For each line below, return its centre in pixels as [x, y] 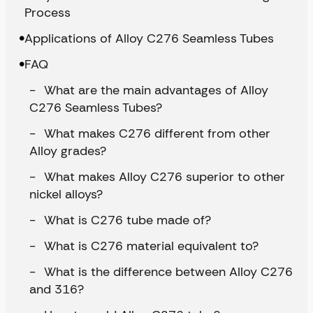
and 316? [57, 290]
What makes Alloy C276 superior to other [163, 177]
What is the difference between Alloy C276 [167, 272]
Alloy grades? [68, 151]
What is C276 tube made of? [126, 220]
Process [48, 13]
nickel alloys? [66, 195]
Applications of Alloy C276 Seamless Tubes [149, 39]
